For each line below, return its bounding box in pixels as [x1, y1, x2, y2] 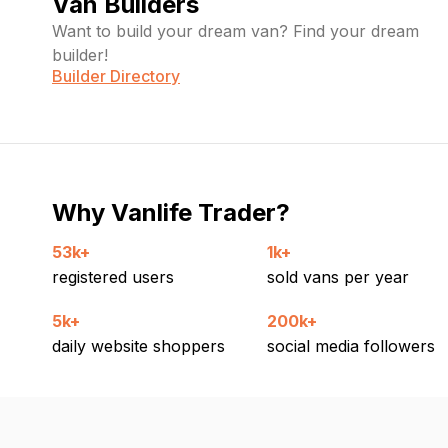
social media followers [266, 336, 435, 356]
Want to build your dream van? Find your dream [52, 20, 419, 41]
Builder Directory [52, 65, 180, 86]
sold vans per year [266, 267, 409, 287]
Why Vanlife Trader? [52, 198, 290, 227]
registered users [52, 267, 174, 287]
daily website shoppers [52, 336, 225, 356]
